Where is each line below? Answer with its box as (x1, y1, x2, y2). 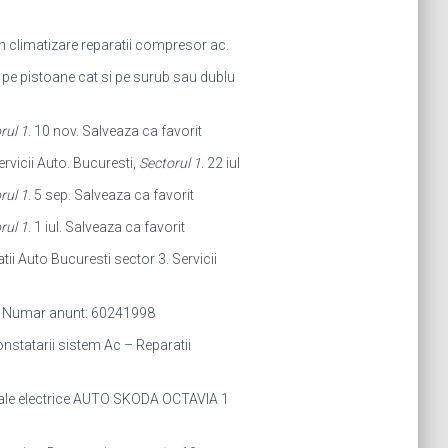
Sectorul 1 (138, 155, 201, 171)
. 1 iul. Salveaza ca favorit (27, 219, 185, 235)
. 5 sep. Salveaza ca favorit (27, 187, 194, 203)
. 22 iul (200, 155, 240, 171)
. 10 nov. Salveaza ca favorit (27, 123, 202, 139)
